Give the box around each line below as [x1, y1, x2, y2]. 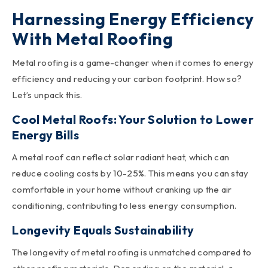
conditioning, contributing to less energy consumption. [12, 199, 237, 211]
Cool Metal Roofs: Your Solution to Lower [12, 111, 254, 127]
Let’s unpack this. [12, 89, 83, 100]
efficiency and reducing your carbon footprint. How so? [12, 72, 242, 84]
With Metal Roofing [12, 28, 173, 49]
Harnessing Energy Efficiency [12, 8, 254, 29]
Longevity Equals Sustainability [12, 222, 194, 237]
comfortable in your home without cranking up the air [12, 183, 232, 195]
